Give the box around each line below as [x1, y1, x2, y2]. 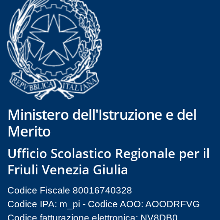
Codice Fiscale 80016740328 [7, 185, 132, 195]
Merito [7, 121, 51, 140]
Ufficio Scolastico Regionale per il [7, 144, 210, 162]
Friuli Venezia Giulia [7, 160, 128, 178]
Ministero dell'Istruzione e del [7, 104, 196, 124]
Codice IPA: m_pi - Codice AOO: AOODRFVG [7, 198, 200, 209]
